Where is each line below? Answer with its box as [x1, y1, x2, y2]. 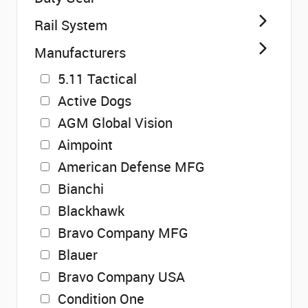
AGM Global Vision [58, 113, 173, 132]
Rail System [34, 16, 107, 34]
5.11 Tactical [58, 69, 137, 88]
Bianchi [58, 179, 104, 198]
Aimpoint [58, 135, 113, 154]
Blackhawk [58, 201, 124, 220]
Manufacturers [34, 43, 126, 62]
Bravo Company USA [58, 267, 185, 286]
